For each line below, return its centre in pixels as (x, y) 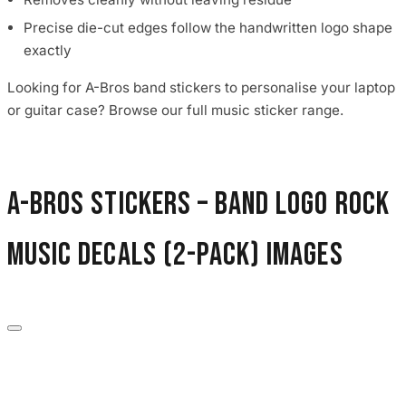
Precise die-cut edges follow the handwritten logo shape (208, 28)
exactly (48, 51)
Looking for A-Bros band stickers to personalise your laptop (201, 87)
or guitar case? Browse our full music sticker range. (175, 110)
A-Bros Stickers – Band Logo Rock (198, 204)
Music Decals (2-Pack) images (175, 255)
